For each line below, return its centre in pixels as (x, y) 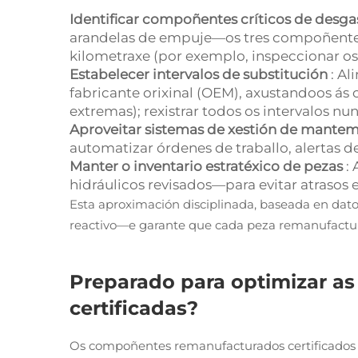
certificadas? (134, 308)
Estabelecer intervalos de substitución (200, 74)
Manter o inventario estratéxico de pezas (208, 166)
